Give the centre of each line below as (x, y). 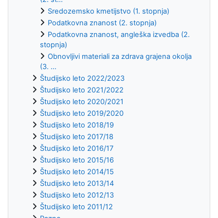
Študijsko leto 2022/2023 (82, 78)
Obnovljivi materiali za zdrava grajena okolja (120, 56)
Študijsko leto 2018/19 (77, 125)
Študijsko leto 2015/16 (77, 160)
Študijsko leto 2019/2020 (82, 113)
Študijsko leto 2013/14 (77, 183)
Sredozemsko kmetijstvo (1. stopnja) (109, 11)
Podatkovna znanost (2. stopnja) (102, 23)
